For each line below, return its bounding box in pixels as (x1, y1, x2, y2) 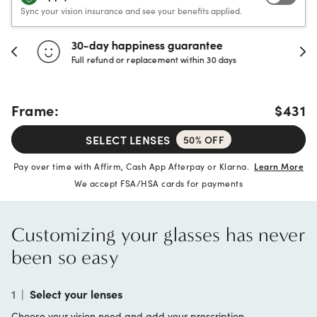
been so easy (11, 246, 119, 269)
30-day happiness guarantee (71, 37, 222, 52)
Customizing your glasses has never (11, 223, 306, 246)
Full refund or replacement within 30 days (71, 53, 236, 65)
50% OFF (183, 132, 224, 146)
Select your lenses (30, 286, 122, 301)
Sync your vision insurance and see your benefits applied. (21, 4, 242, 16)
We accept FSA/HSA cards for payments (74, 177, 243, 189)
